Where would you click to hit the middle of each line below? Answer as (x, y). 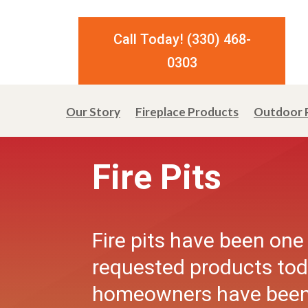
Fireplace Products (187, 112)
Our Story (93, 112)
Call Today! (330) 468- (182, 39)
